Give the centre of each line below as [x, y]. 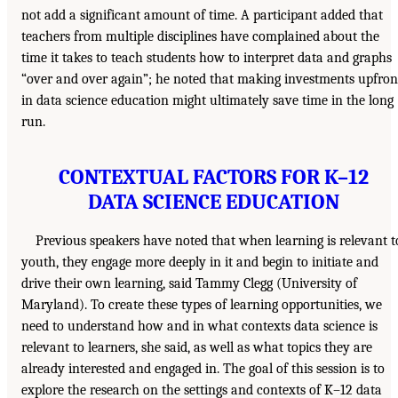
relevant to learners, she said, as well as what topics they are [197, 348]
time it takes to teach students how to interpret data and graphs [207, 58]
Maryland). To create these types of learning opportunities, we [202, 305]
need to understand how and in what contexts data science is [199, 326]
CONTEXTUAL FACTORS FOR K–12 [213, 177]
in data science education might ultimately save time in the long [207, 101]
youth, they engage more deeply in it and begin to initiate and [200, 263]
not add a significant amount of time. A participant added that [202, 16]
